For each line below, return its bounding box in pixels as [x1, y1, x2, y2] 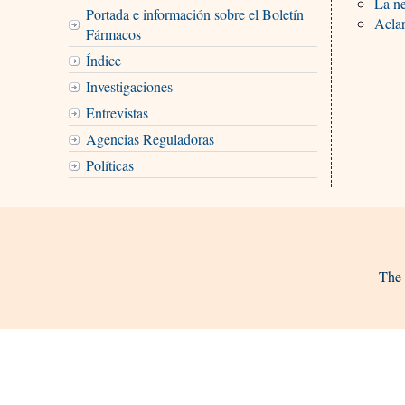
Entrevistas [85, 102, 148, 122]
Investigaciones [85, 76, 173, 96]
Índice [85, 50, 121, 70]
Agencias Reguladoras [85, 128, 214, 148]
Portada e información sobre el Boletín [85, 4, 304, 24]
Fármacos [85, 24, 141, 43]
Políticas [85, 155, 134, 174]
